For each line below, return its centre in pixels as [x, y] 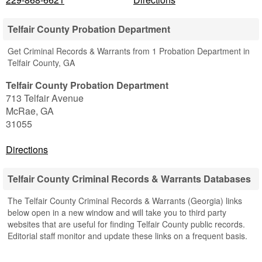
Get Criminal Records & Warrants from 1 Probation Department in [129, 51]
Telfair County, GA [41, 63]
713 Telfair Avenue [45, 98]
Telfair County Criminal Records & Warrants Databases [129, 179]
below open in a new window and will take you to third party [117, 212]
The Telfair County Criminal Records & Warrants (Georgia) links [125, 201]
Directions [27, 149]
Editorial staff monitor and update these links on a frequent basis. [127, 236]
